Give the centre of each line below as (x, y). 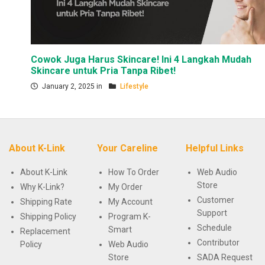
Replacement (45, 232)
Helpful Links (214, 148)
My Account (131, 202)
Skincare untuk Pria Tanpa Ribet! (104, 71)
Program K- (130, 217)
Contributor (218, 243)
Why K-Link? (42, 187)
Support (212, 213)
